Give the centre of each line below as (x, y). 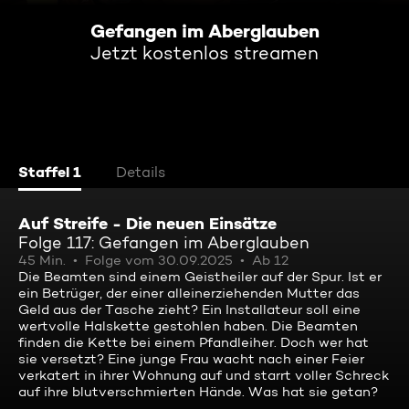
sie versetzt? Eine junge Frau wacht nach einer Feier (191, 359)
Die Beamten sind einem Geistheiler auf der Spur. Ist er (200, 277)
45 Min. (42, 260)
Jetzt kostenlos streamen (204, 53)
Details (141, 172)
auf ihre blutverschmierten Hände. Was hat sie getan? (198, 392)
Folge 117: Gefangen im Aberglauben (164, 242)
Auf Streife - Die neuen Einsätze (147, 223)
